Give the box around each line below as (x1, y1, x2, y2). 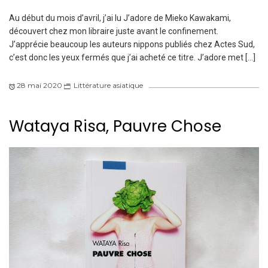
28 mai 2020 (17, 81, 62, 90)
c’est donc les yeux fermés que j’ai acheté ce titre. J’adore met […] (9, 53, 255, 63)
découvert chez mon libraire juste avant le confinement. (9, 26, 218, 36)
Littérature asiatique (74, 81, 143, 90)
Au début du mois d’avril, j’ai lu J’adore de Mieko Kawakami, (9, 13, 231, 23)
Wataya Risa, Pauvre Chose (9, 115, 221, 138)
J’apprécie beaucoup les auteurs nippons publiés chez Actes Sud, (9, 39, 255, 50)
